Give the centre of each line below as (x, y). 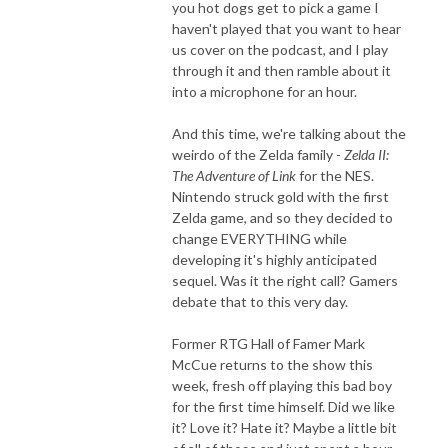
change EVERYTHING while (259, 238)
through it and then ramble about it (281, 70)
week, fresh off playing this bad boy (282, 385)
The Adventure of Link (234, 175)
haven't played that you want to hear (286, 28)
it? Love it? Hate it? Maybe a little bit (284, 427)
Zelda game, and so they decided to (282, 217)
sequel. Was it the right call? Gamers (285, 280)
